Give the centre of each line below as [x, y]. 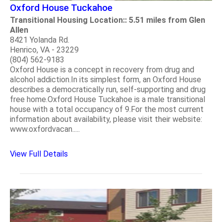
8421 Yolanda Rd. [40, 40]
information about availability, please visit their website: [106, 119]
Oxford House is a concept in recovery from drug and [102, 70]
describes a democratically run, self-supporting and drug [108, 90]
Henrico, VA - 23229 [44, 50]
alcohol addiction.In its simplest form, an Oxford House [106, 80]
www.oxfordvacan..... [45, 129]
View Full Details [39, 154]
